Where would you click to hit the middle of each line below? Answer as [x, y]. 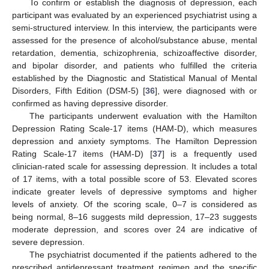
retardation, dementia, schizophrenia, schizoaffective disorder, [134, 53]
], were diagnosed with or [206, 91]
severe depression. [48, 242]
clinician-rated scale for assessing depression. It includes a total [134, 167]
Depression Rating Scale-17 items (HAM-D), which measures [134, 129]
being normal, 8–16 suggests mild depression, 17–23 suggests [134, 217]
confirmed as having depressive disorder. [90, 104]
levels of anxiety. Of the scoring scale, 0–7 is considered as [134, 204]
